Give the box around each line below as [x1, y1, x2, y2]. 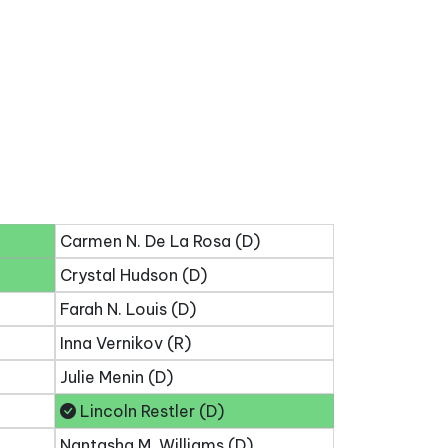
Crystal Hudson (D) [60, 265, 207, 285]
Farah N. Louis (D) [60, 299, 196, 319]
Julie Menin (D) [60, 367, 173, 387]
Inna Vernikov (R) [60, 333, 191, 353]
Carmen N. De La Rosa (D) [60, 231, 260, 251]
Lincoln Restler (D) [76, 401, 224, 421]
